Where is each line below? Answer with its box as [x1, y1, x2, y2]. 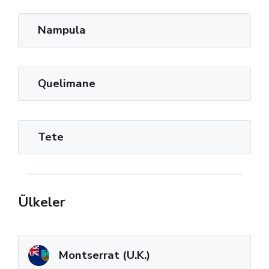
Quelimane [38, 75, 95, 91]
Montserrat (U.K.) [59, 247, 150, 263]
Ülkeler [18, 192, 65, 211]
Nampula [38, 22, 86, 38]
